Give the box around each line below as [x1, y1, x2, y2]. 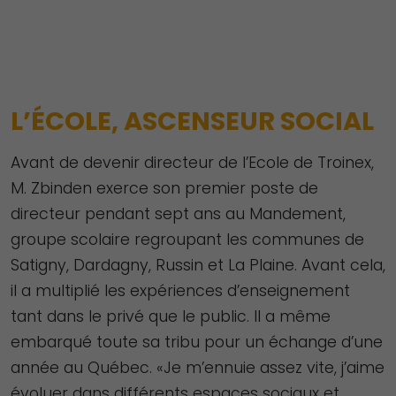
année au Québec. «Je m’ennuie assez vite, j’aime [11, 356, 385, 378]
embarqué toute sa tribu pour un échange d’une [11, 331, 383, 353]
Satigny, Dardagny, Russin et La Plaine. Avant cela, [11, 254, 385, 276]
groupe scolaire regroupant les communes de [11, 228, 364, 250]
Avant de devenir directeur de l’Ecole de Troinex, [11, 151, 374, 173]
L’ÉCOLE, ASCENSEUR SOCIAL [11, 103, 374, 139]
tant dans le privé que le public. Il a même [11, 305, 331, 327]
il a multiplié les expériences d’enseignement [11, 279, 350, 301]
